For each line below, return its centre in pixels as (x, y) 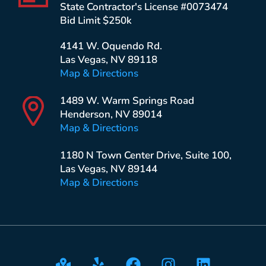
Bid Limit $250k (96, 21)
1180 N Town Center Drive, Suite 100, (145, 156)
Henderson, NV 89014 (111, 115)
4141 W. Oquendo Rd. (111, 46)
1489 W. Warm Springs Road (127, 101)
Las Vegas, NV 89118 (108, 60)
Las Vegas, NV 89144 (108, 169)
